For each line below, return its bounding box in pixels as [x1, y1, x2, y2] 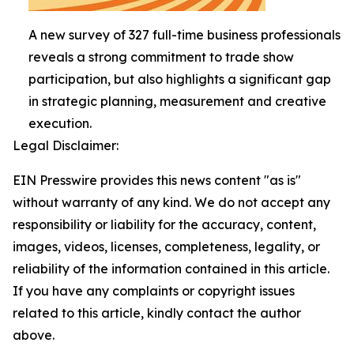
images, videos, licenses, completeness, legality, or [13, 238, 320, 254]
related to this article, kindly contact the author [13, 304, 301, 321]
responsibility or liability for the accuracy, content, [13, 216, 316, 232]
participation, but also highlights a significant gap [28, 70, 331, 87]
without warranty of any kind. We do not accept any [13, 194, 330, 210]
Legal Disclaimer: [13, 137, 119, 153]
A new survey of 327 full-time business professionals [28, 26, 341, 43]
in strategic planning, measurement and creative [28, 92, 326, 109]
